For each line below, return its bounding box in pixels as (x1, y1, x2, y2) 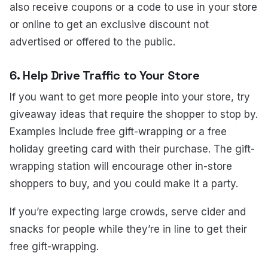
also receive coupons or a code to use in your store (10, 1, 257, 14)
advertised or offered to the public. (10, 36, 175, 48)
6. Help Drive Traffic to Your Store (10, 68, 200, 84)
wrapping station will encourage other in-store (10, 160, 232, 173)
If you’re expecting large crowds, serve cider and (10, 206, 246, 218)
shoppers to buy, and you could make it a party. (10, 178, 238, 190)
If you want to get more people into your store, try (10, 91, 250, 103)
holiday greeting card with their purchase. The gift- (10, 143, 255, 156)
